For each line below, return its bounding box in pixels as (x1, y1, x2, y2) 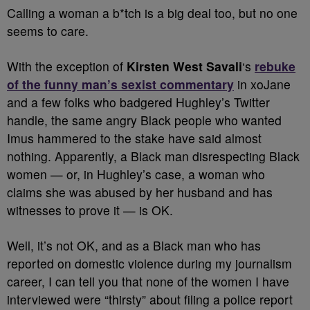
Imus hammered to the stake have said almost (7, 129, 262, 147)
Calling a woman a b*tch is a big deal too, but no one (7, 4, 298, 21)
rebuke (255, 57, 295, 75)
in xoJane (234, 75, 291, 93)
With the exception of (7, 57, 127, 75)
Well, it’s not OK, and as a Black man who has (7, 237, 261, 254)
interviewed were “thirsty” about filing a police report (7, 291, 293, 308)
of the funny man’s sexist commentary (7, 75, 234, 93)
